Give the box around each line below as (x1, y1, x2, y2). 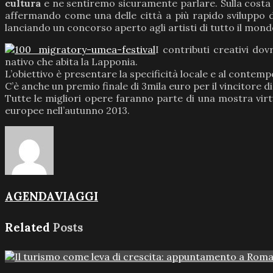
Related (5, 219, 50, 235)
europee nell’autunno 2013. (5, 104, 130, 117)
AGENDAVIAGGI (5, 188, 98, 204)
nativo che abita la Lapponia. (5, 55, 138, 68)
